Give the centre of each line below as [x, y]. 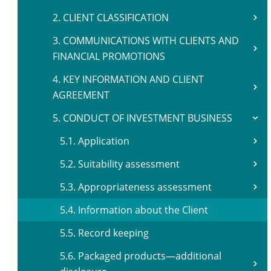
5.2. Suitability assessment [120, 164]
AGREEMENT [81, 95]
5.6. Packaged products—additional [141, 256]
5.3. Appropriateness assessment [136, 187]
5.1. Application [95, 141]
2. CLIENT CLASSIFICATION [111, 18]
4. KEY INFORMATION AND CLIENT [128, 79]
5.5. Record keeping [104, 233]
